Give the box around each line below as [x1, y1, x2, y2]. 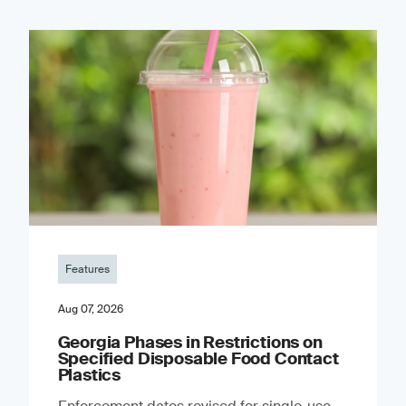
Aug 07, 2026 [57, 301, 123, 316]
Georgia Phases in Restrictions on [57, 331, 323, 353]
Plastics [57, 363, 121, 386]
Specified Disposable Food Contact [57, 347, 339, 370]
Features [64, 261, 110, 276]
